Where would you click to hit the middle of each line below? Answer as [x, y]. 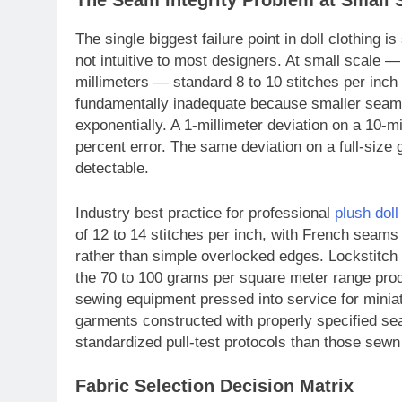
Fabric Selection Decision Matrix [214, 386]
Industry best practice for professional [205, 213]
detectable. [112, 169]
